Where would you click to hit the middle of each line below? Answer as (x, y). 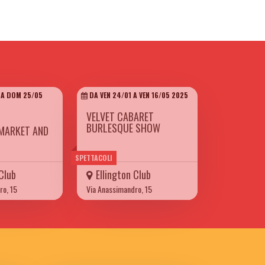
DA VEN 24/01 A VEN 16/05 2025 (138, 95)
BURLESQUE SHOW (123, 128)
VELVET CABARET (120, 117)
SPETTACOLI (94, 158)
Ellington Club (123, 175)
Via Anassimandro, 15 (119, 189)
